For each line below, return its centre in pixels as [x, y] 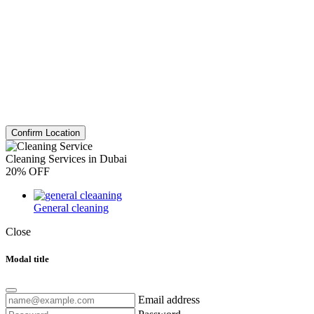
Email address [169, 300]
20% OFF [28, 171]
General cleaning [71, 207]
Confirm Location [46, 132]
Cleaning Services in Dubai [66, 158]
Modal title [27, 259]
